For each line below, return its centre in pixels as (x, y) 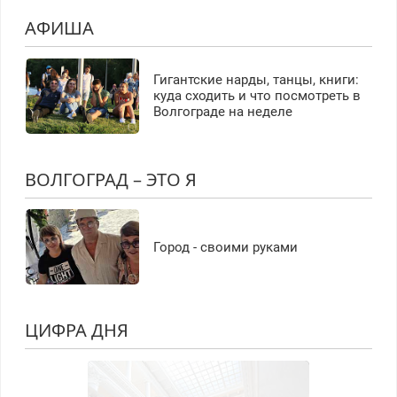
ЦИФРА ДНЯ (76, 331)
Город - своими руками (225, 247)
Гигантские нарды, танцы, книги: (256, 80)
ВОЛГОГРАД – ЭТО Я (110, 179)
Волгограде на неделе (222, 112)
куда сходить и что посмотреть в (257, 96)
